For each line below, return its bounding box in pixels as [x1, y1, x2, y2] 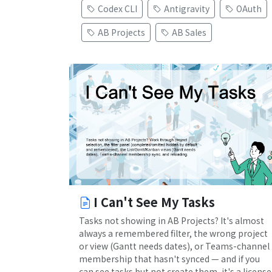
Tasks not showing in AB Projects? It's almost [79, 214, 264, 227]
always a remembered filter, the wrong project [79, 227, 268, 240]
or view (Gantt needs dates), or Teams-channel [79, 240, 270, 253]
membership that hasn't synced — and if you [79, 253, 260, 265]
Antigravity [164, 2, 209, 15]
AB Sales [172, 26, 206, 39]
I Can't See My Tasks [93, 193, 215, 211]
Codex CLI [98, 2, 137, 15]
